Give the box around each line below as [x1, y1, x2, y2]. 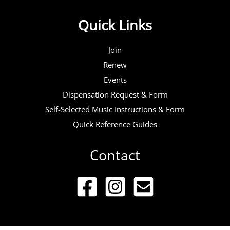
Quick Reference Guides [73, 119, 157, 129]
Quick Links [78, 15, 152, 34]
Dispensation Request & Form [62, 89, 168, 100]
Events [103, 74, 127, 85]
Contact [90, 145, 140, 165]
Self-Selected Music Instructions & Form [45, 104, 185, 114]
